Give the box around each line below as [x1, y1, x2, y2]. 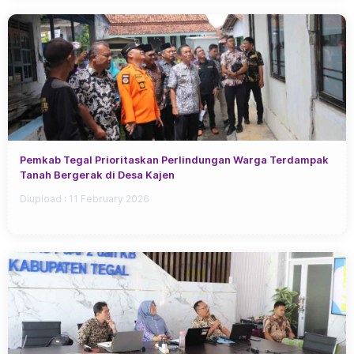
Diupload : [20, 193, 69, 205]
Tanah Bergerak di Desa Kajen [20, 169, 175, 182]
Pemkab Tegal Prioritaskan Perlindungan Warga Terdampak [20, 154, 329, 167]
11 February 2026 [69, 193, 149, 205]
